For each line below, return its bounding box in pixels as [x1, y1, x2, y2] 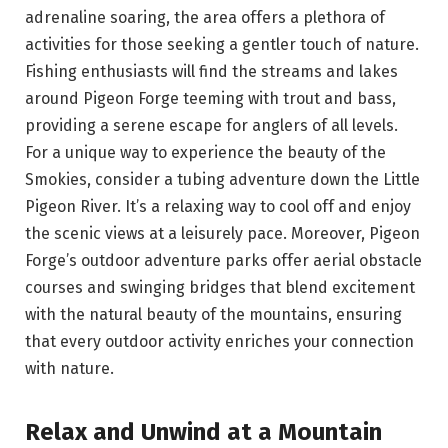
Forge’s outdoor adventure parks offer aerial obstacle [25, 250, 422, 270]
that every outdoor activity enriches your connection [25, 331, 414, 351]
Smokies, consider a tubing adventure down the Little [25, 169, 420, 189]
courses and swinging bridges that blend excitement [25, 277, 415, 297]
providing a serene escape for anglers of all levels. [25, 115, 398, 135]
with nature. [25, 358, 114, 378]
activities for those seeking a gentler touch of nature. [25, 34, 419, 54]
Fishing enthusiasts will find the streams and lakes [25, 61, 398, 81]
